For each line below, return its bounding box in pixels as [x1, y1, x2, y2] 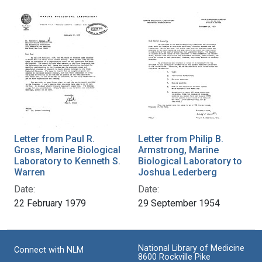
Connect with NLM [14, 244, 84, 255]
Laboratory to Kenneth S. [14, 155, 120, 167]
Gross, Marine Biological [14, 144, 120, 156]
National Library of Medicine [138, 243, 244, 253]
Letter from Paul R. [14, 133, 95, 144]
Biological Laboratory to [138, 155, 242, 167]
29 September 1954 [138, 197, 220, 209]
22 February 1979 [14, 197, 86, 209]
